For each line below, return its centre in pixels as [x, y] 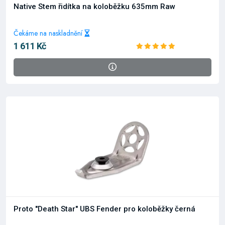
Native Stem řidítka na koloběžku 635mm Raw [94, 7]
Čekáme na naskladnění [49, 33]
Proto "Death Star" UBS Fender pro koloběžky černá [104, 209]
